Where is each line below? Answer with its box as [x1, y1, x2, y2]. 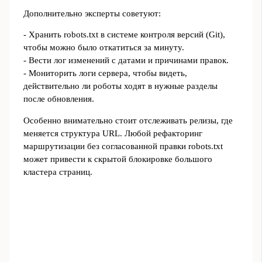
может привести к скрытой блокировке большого [23, 154, 212, 164]
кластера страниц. [23, 167, 92, 177]
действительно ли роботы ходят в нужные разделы [23, 81, 218, 91]
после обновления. [23, 94, 94, 104]
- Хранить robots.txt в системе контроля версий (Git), [23, 30, 225, 40]
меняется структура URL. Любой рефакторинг [23, 129, 202, 139]
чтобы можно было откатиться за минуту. [23, 43, 184, 53]
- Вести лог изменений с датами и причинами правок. [23, 56, 229, 65]
